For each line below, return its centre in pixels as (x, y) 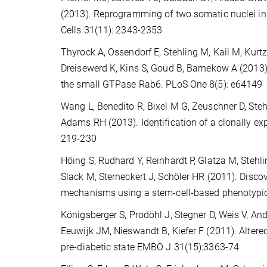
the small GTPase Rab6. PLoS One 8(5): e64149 (162, 84)
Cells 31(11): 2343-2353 (112, 30)
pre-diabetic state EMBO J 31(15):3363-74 (150, 247)
